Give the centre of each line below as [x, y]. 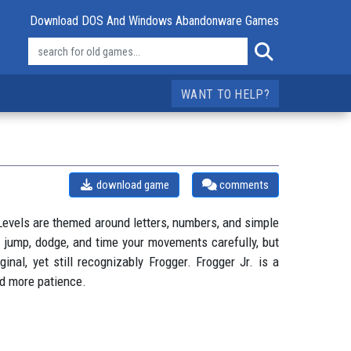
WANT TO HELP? [225, 94]
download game [132, 185]
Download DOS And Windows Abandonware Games [154, 21]
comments [242, 185]
